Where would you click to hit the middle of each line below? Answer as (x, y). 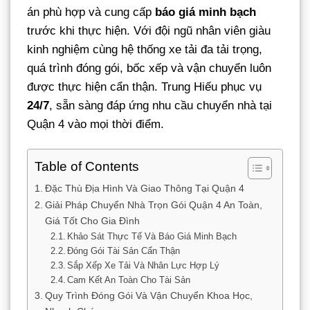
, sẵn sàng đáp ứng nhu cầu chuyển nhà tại (161, 105)
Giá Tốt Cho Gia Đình (92, 220)
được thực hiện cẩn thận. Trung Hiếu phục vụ (144, 86)
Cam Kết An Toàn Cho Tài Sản (129, 280)
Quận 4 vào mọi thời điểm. (95, 124)
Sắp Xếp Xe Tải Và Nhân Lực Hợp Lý (144, 265)
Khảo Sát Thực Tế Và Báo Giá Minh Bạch (152, 236)
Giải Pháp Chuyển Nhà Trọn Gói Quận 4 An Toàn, (153, 204)
